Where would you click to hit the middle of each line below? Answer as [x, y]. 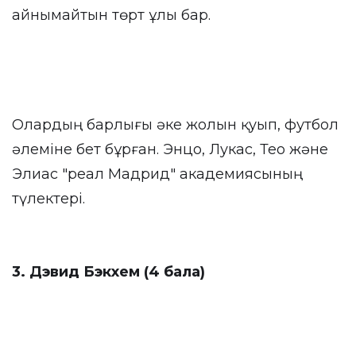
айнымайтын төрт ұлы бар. [111, 15]
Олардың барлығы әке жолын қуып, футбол [175, 125]
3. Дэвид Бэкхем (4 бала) [108, 272]
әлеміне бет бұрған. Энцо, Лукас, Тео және [170, 149]
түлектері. [48, 199]
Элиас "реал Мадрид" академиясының [157, 174]
